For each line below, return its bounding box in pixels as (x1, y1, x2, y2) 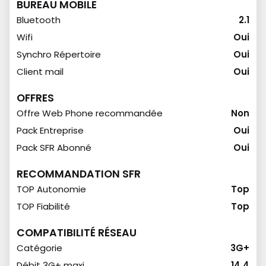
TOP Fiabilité (17, 200, 70, 213)
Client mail (17, 65, 64, 78)
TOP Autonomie (17, 183, 86, 195)
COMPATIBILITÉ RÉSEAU (17, 226, 137, 240)
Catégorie (17, 242, 62, 254)
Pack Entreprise (17, 124, 84, 137)
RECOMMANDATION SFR (17, 167, 141, 181)
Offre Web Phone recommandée (17, 107, 163, 119)
